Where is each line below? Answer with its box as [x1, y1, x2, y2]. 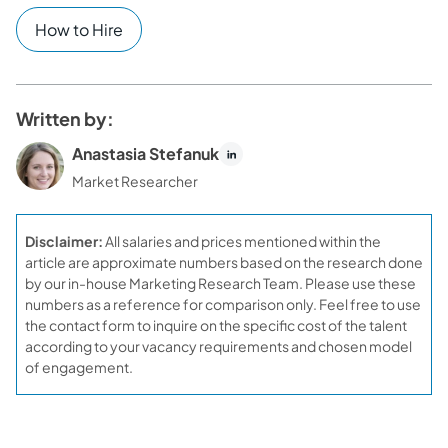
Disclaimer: [25, 232, 103, 250]
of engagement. [25, 358, 133, 376]
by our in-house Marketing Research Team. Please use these [25, 274, 416, 292]
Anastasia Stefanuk [72, 143, 219, 164]
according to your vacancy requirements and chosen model [25, 337, 412, 355]
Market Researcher [72, 172, 198, 190]
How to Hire [35, 19, 123, 40]
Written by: [16, 107, 114, 130]
